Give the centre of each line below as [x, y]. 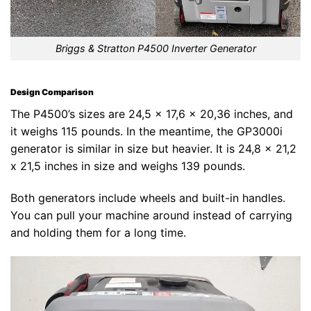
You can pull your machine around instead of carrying [151, 215]
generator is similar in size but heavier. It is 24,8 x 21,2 [153, 149]
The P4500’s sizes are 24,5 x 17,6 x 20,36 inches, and [152, 114]
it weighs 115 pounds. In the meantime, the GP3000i [146, 132]
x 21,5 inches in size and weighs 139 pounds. [128, 166]
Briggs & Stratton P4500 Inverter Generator [155, 49]
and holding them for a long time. [98, 232]
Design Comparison [52, 92]
